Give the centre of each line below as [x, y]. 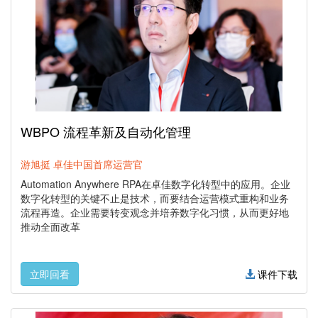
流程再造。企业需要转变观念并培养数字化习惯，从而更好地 [155, 213]
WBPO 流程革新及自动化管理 [106, 132]
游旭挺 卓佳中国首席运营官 [82, 164]
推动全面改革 [50, 227]
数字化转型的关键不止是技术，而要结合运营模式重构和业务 [155, 198]
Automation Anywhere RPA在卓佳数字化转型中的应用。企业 [155, 184]
